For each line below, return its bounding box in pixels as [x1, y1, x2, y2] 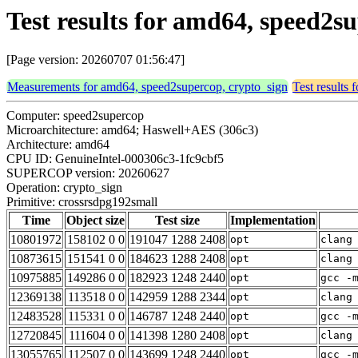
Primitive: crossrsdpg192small [6, 195, 157, 209]
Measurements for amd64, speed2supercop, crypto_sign [7, 80, 288, 94]
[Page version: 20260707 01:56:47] [6, 53, 185, 67]
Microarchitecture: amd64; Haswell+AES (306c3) [6, 123, 258, 137]
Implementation [230, 213, 316, 228]
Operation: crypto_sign [6, 181, 122, 195]
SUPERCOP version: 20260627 [6, 166, 169, 181]
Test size [155, 213, 200, 228]
